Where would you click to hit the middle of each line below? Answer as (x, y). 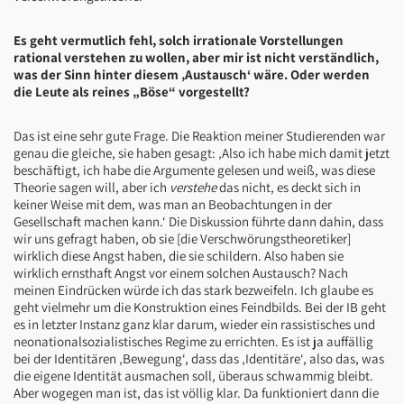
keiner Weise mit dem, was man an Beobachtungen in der (173, 205)
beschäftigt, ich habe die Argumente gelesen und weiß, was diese (194, 170)
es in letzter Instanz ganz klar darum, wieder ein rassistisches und (194, 325)
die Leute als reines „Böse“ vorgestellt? (132, 92)
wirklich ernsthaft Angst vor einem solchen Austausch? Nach (181, 273)
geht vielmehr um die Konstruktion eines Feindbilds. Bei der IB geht (200, 308)
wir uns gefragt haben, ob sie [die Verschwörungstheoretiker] (182, 239)
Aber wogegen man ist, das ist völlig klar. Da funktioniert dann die (196, 393)
